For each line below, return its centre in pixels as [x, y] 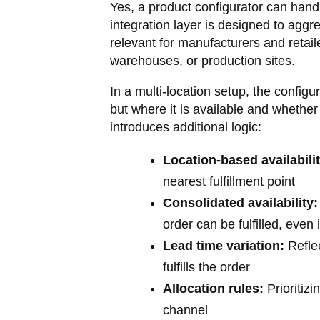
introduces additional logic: [185, 127]
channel [185, 310]
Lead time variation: [223, 246]
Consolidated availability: [240, 203]
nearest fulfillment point [229, 181]
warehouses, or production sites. [202, 61]
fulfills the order [206, 267]
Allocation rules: [213, 289]
